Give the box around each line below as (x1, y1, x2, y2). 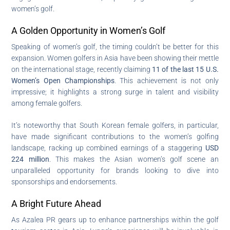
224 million (11, 155, 49, 163)
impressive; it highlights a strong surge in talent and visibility (11, 87, 219, 96)
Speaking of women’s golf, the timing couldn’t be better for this (11, 42, 219, 51)
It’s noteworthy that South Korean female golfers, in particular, (11, 121, 219, 129)
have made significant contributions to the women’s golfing (11, 132, 219, 141)
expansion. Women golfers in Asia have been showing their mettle (11, 53, 219, 62)
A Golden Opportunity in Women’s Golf (11, 25, 166, 36)
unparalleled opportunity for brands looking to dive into (11, 166, 219, 175)
